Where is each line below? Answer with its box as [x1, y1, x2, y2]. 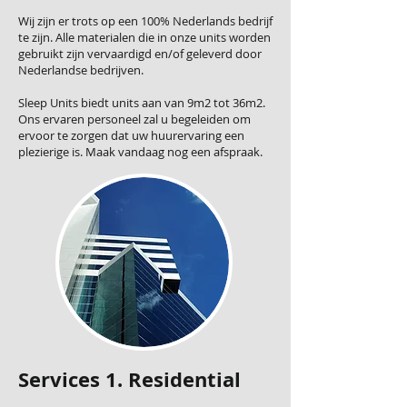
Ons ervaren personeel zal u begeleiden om [18, 111, 251, 127]
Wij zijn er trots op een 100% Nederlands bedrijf [18, 13, 273, 29]
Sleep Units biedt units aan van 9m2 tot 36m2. [18, 94, 265, 111]
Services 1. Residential [18, 365, 241, 393]
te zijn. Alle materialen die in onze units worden [18, 29, 271, 45]
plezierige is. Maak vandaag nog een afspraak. [18, 144, 263, 160]
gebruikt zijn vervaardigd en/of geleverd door [18, 45, 262, 62]
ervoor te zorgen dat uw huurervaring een [18, 127, 244, 144]
